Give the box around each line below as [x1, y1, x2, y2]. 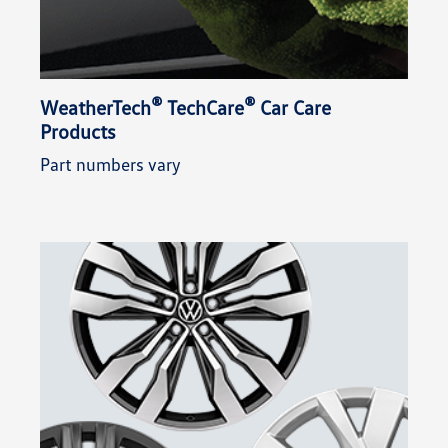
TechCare [162, 95, 244, 120]
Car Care [255, 95, 331, 120]
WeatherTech [40, 95, 151, 120]
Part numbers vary [40, 153, 181, 176]
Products [40, 119, 116, 144]
